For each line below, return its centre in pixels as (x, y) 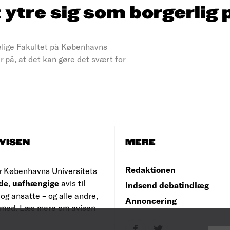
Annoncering (151, 200)
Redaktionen (150, 170)
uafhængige (36, 183)
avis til (72, 183)
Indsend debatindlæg (167, 185)
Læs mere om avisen (57, 208)
